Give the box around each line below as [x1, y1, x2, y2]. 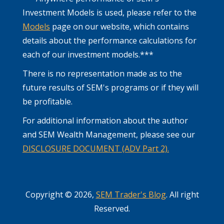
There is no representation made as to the [22, 68, 182, 79]
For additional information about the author [22, 115, 188, 126]
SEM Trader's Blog [95, 189, 166, 200]
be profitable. [22, 96, 72, 107]
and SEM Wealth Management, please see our [22, 129, 195, 140]
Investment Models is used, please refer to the [22, 7, 196, 18]
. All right [165, 189, 199, 200]
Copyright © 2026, [25, 189, 96, 200]
